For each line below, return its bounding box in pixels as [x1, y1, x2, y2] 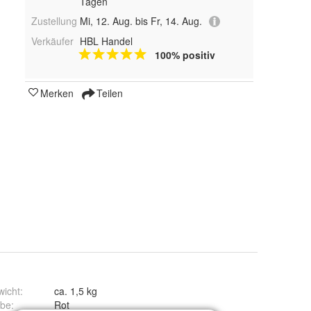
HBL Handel [79, 34, 133, 49]
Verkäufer [31, 34, 74, 49]
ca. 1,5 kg [54, 284, 98, 298]
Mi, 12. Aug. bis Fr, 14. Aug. [79, 14, 202, 28]
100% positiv [154, 48, 215, 62]
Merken [40, 86, 74, 101]
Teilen [94, 86, 123, 101]
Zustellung [31, 14, 77, 28]
